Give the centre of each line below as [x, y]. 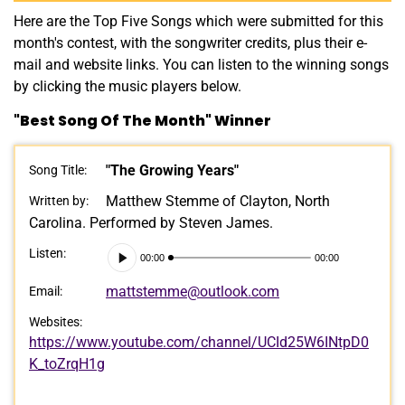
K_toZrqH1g [67, 363]
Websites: [56, 321]
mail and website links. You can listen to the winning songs [201, 64]
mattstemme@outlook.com [193, 291]
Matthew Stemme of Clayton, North [218, 201]
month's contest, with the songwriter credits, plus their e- [190, 42]
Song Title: [58, 170]
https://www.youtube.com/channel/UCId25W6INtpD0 [199, 342]
